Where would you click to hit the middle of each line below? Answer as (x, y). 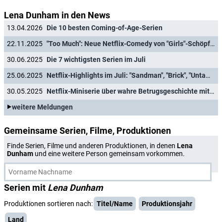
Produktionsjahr (167, 204)
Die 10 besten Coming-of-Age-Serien (105, 28)
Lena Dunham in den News (57, 15)
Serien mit (26, 188)
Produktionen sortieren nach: (48, 204)
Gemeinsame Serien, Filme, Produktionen (87, 131)
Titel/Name (115, 204)
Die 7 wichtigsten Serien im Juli (96, 60)
